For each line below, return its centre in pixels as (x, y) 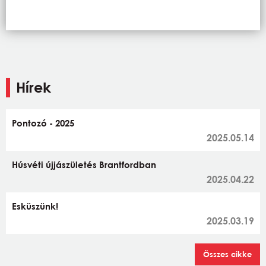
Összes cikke (227, 254)
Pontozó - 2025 (43, 123)
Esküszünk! (35, 206)
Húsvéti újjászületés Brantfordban (84, 164)
